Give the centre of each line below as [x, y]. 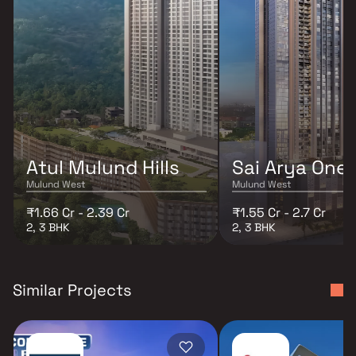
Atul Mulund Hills [103, 167]
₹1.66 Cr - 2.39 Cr [78, 212]
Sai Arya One [290, 167]
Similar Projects [72, 290]
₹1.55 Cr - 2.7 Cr [279, 212]
